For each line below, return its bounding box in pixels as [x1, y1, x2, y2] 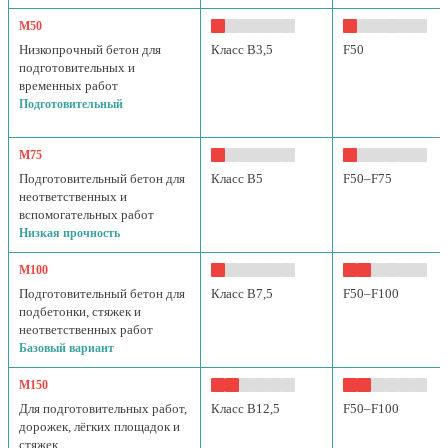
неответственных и [19, 189, 127, 205]
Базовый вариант [19, 341, 114, 356]
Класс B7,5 [211, 286, 273, 302]
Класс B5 [211, 171, 263, 187]
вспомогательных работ [19, 207, 154, 223]
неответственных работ [19, 322, 153, 338]
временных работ [19, 78, 118, 94]
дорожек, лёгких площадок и [19, 419, 180, 435]
